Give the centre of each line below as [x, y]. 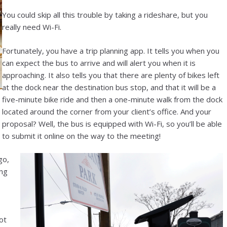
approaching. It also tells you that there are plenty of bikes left [111, 75]
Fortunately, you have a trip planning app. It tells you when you [111, 50]
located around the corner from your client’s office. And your [107, 111]
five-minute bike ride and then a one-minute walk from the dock [112, 99]
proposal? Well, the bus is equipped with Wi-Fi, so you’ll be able [112, 123]
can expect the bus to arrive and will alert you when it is [99, 63]
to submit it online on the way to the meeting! [81, 136]
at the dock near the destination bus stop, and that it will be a [109, 87]
